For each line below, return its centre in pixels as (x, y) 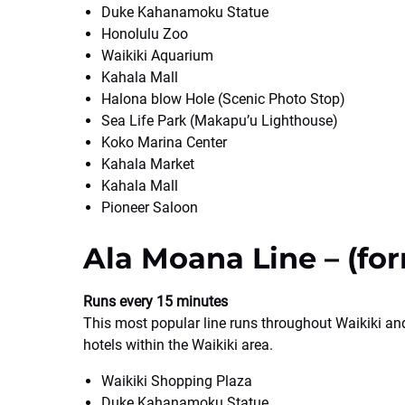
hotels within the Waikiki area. (178, 345)
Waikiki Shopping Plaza (177, 381)
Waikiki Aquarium (157, 56)
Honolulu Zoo (145, 34)
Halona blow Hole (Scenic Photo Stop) (223, 99)
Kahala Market (148, 164)
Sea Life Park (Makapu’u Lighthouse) (220, 121)
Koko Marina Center (164, 142)
